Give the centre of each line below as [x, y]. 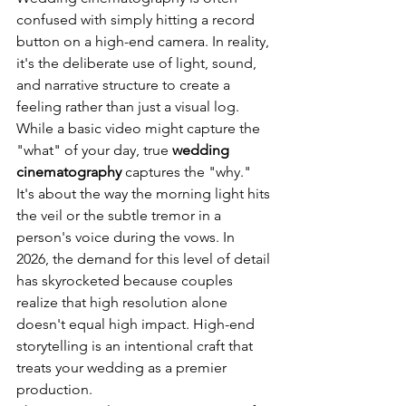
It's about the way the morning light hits [145, 193]
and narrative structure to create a [125, 85]
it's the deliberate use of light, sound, [138, 63]
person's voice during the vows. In [127, 237]
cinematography [69, 172]
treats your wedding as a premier [123, 367]
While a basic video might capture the [140, 128]
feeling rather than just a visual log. [130, 106]
